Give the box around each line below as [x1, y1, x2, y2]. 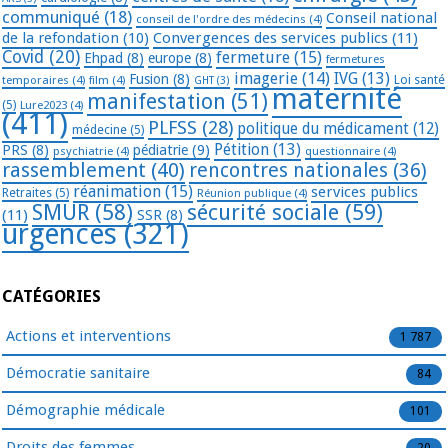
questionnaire [305, 144, 380, 159]
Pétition [214, 140, 269, 160]
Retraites [2, 186, 52, 201]
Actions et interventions [6, 327, 171, 346]
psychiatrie [53, 144, 113, 159]
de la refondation [2, 29, 119, 48]
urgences [2, 218, 117, 252]
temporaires [2, 73, 69, 88]
